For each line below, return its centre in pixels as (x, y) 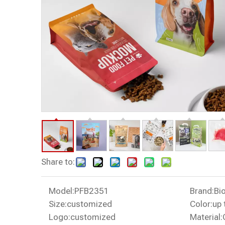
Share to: (58, 162)
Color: (201, 204)
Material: (206, 217)
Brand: (202, 191)
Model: (62, 191)
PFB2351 (92, 191)
